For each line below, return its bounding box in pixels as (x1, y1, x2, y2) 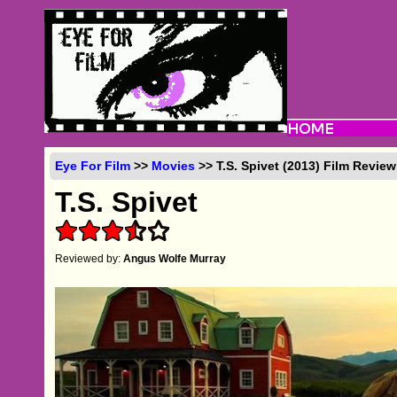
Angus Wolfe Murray (123, 252, 227, 265)
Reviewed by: (55, 252, 124, 265)
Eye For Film (55, 158, 131, 173)
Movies (152, 158, 196, 173)
